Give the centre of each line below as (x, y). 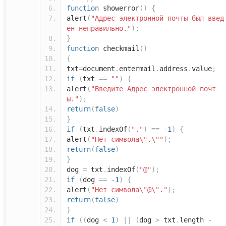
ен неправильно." (99, 29)
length (194, 220)
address (174, 69)
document (99, 69)
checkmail (119, 49)
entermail (137, 69)
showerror (119, 8)
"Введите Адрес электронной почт (153, 89)
